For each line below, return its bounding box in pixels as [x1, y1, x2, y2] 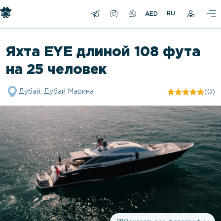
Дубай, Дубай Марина [19, 88, 94, 95]
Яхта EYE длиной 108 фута [6, 46, 200, 58]
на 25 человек [6, 64, 107, 76]
